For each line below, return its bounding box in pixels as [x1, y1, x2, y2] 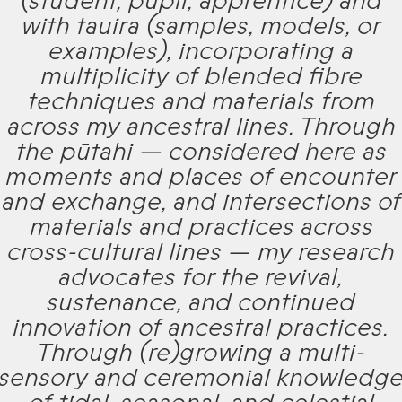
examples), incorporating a [48, 34, 354, 69]
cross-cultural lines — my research [7, 235, 395, 270]
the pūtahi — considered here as [15, 135, 387, 170]
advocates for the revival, [58, 260, 344, 295]
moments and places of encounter [4, 160, 398, 195]
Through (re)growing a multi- [37, 336, 365, 371]
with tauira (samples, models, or [21, 9, 381, 44]
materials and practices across [29, 210, 373, 245]
